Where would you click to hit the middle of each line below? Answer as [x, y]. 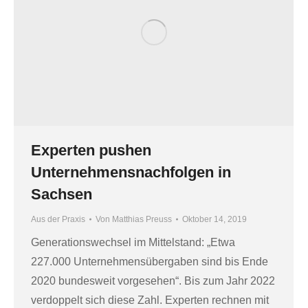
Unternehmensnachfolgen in [131, 172]
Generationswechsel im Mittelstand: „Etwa [133, 242]
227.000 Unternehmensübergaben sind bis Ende [150, 261]
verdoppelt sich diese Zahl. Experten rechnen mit [150, 300]
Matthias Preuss [142, 219]
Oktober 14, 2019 [214, 219]
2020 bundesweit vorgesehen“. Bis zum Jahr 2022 [153, 280]
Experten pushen [91, 150]
